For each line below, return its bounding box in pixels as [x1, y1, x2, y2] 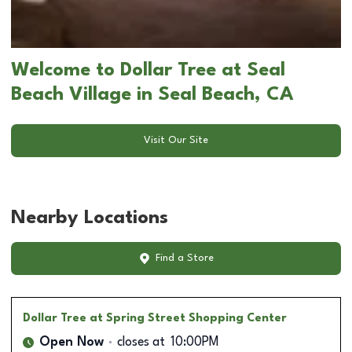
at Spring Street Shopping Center [90, 312, 287, 324]
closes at [117, 335, 165, 349]
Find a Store [155, 253, 214, 264]
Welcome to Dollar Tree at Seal [11, 60, 285, 80]
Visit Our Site [144, 135, 208, 146]
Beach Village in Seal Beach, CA [11, 85, 294, 104]
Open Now [39, 335, 104, 349]
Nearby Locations [11, 208, 168, 228]
